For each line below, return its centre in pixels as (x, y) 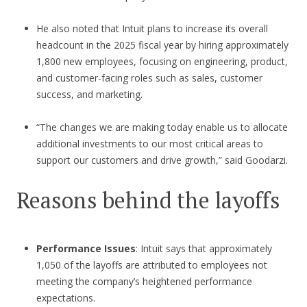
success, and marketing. (89, 95)
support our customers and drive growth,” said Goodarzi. (162, 160)
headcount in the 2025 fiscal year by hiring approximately (162, 45)
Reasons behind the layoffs (148, 200)
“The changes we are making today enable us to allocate (162, 127)
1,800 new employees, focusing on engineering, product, (162, 62)
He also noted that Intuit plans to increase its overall (152, 29)
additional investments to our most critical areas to (149, 144)
